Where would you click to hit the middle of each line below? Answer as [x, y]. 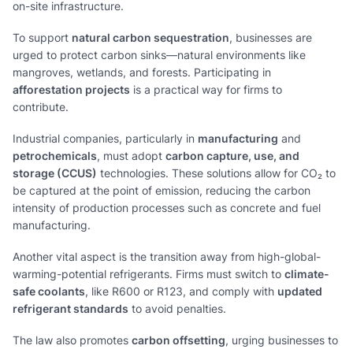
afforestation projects [71, 89]
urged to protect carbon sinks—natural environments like [159, 55]
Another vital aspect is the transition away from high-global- [167, 256]
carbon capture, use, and [232, 156]
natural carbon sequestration [150, 37]
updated [300, 291]
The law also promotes [72, 340]
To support [42, 37]
